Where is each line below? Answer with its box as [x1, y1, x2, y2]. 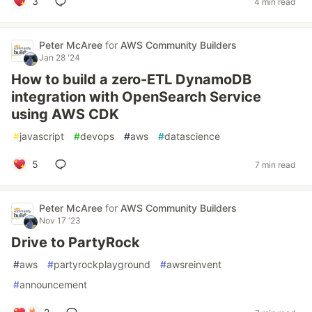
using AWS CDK [11, 106, 119, 123]
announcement [19, 279, 87, 290]
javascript [19, 130, 64, 142]
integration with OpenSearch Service [11, 88, 261, 105]
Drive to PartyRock [11, 234, 140, 251]
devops [80, 130, 114, 142]
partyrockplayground [54, 258, 150, 270]
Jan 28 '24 [39, 52, 80, 63]
